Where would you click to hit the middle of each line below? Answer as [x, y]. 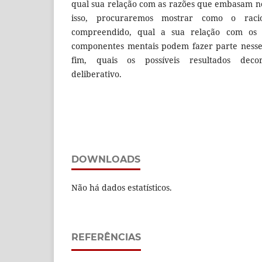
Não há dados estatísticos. [122, 188]
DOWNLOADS [106, 160]
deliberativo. [96, 74]
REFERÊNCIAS [106, 237]
